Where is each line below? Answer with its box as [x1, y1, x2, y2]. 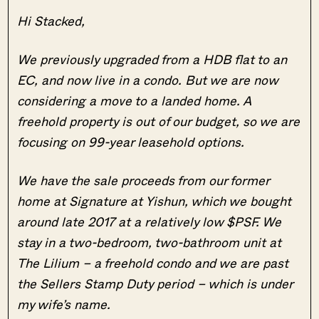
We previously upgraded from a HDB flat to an [17, 49, 288, 68]
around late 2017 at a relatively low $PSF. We [17, 211, 282, 231]
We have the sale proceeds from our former [17, 170, 270, 189]
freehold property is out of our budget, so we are [17, 111, 300, 130]
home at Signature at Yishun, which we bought [17, 191, 292, 210]
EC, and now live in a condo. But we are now [17, 70, 278, 89]
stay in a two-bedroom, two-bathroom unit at [17, 232, 282, 251]
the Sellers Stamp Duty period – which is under [17, 273, 293, 293]
